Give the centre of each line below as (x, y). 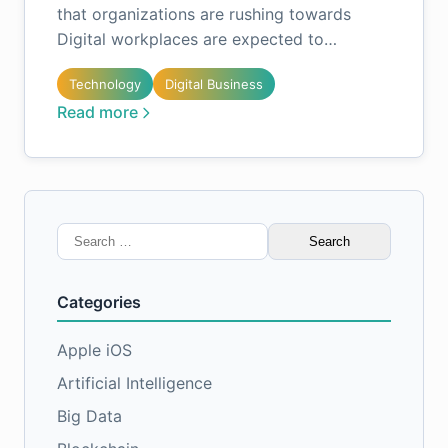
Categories (99, 302)
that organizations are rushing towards (204, 14)
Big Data (89, 416)
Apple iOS (94, 350)
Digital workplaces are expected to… (197, 39)
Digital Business (214, 84)
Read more (97, 112)
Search (82, 234)
